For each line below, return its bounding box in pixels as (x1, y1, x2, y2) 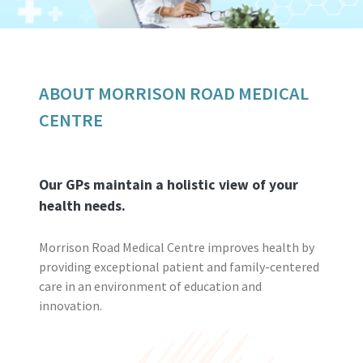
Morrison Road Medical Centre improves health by (39, 238, 314, 255)
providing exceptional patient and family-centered (39, 258, 319, 275)
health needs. (39, 196, 126, 215)
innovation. (39, 297, 102, 314)
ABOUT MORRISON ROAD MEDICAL (39, 81, 309, 105)
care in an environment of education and (39, 277, 262, 294)
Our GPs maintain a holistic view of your (39, 175, 298, 194)
